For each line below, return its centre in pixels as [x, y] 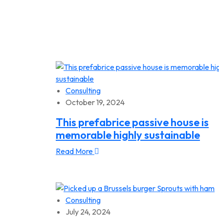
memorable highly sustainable [128, 135]
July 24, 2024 [88, 212]
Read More [75, 151]
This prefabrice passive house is [132, 122]
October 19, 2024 [95, 102]
